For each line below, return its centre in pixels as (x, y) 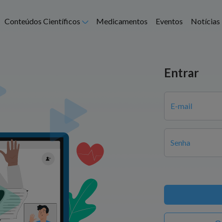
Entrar (181, 73)
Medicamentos (122, 21)
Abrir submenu (105, 20)
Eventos (169, 21)
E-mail (181, 106)
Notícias (205, 21)
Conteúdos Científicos (42, 21)
